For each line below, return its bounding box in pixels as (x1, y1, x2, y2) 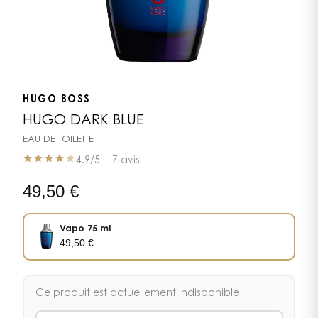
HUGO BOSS (23, 94, 91, 105)
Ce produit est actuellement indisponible (35, 289, 239, 300)
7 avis (112, 155, 140, 166)
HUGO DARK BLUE (23, 113, 144, 128)
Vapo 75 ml (59, 224, 111, 234)
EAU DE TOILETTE (23, 134, 94, 144)
